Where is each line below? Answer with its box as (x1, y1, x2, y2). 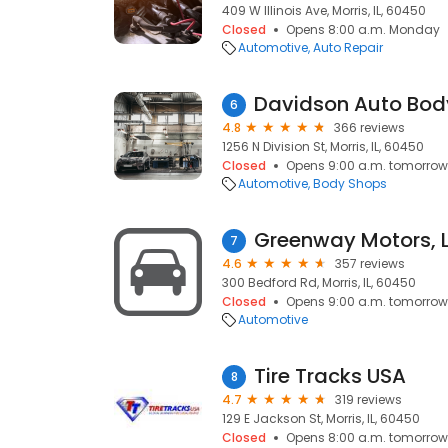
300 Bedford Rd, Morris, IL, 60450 (222, 274, 416, 291)
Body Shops (313, 175, 387, 192)
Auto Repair (313, 39, 383, 56)
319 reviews (335, 391, 402, 408)
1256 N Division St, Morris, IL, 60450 (222, 138, 424, 155)
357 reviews (335, 255, 405, 272)
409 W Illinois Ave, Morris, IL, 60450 (222, 2, 426, 19)
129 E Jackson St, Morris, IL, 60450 (222, 410, 420, 427)
